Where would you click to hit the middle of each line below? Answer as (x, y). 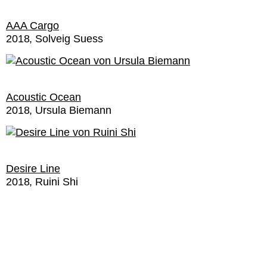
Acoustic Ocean (44, 97)
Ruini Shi (57, 182)
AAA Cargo (32, 26)
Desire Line (33, 169)
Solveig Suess (69, 39)
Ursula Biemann (73, 110)
